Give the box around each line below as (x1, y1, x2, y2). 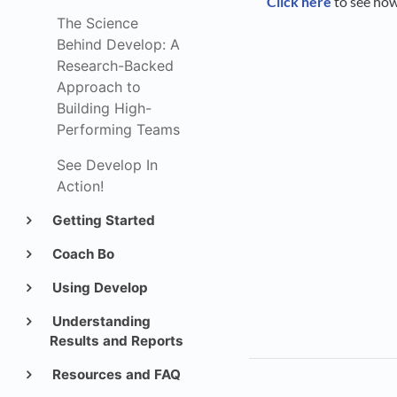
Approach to (57, 78, 141, 96)
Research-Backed (57, 57, 174, 74)
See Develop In (57, 156, 158, 174)
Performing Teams (57, 121, 180, 138)
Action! (57, 177, 104, 195)
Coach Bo (48, 245, 114, 262)
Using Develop (48, 279, 148, 296)
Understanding (48, 313, 151, 330)
